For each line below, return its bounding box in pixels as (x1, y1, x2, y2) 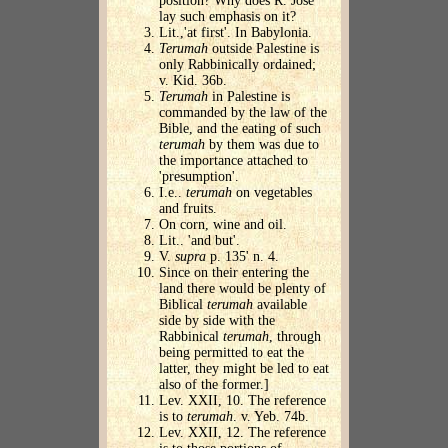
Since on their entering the (159, 265, 309, 281)
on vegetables (232, 185, 312, 201)
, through (269, 329, 321, 345)
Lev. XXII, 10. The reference (159, 393, 326, 409)
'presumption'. (159, 169, 239, 185)
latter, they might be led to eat (159, 361, 329, 377)
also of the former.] (159, 377, 269, 393)
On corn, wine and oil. (159, 217, 287, 233)
